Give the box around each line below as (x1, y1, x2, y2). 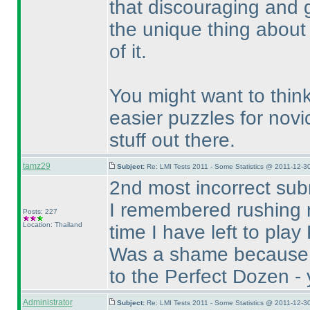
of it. (109, 41, 147, 62)
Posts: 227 (22, 208, 57, 215)
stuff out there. (109, 129, 235, 151)
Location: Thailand (22, 221, 82, 228)
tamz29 (22, 161, 51, 171)
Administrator (22, 298, 73, 307)
